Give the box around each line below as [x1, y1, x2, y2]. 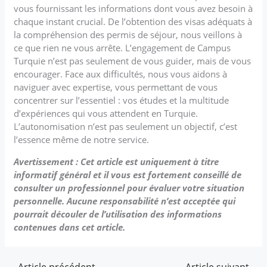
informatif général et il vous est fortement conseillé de [14, 168, 242, 181]
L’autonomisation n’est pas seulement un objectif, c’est [14, 120, 238, 132]
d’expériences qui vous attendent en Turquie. [14, 107, 198, 119]
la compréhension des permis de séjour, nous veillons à [14, 28, 243, 41]
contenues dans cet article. [14, 221, 126, 233]
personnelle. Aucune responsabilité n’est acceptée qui [14, 194, 236, 207]
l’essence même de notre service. [14, 133, 150, 145]
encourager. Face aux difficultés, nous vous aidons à [14, 67, 228, 80]
